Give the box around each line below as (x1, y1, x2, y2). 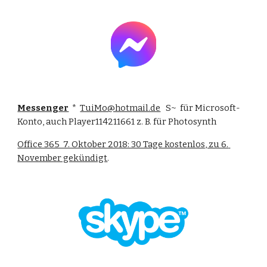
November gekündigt (17, 153, 108, 164)
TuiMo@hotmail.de (80, 103, 161, 114)
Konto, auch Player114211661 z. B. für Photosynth (17, 116, 217, 128)
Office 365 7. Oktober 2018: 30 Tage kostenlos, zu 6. (17, 139, 229, 150)
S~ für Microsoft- (160, 103, 241, 114)
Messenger (17, 103, 69, 114)
